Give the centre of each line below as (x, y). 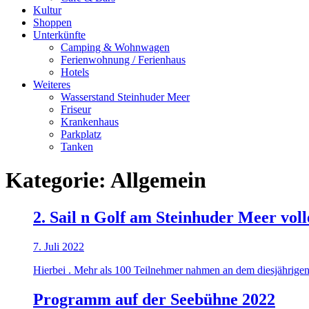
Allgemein (158, 180)
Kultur (47, 10)
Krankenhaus (90, 122)
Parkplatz (81, 134)
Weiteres (52, 84)
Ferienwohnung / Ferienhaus (123, 60)
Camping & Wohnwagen (115, 47)
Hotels (75, 72)
